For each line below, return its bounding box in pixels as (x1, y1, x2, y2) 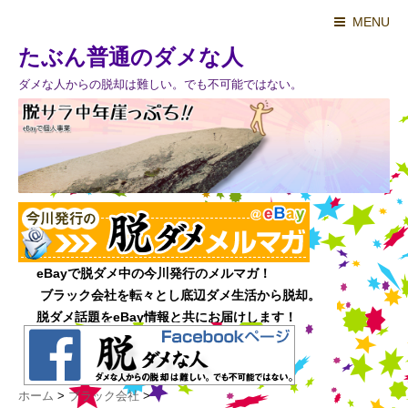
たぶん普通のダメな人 (18, 45, 243, 69)
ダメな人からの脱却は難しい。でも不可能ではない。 (18, 77, 302, 91)
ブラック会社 (68, 389, 139, 403)
